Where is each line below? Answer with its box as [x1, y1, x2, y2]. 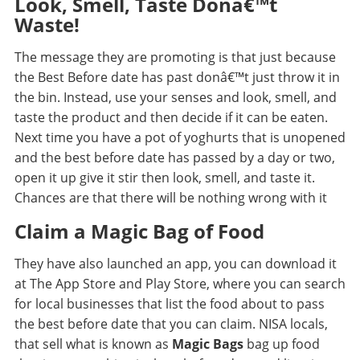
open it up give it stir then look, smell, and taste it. [14, 169, 315, 187]
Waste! [14, 11, 80, 39]
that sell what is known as [14, 335, 172, 354]
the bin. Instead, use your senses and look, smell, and [14, 88, 337, 107]
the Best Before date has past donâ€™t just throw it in [14, 68, 340, 87]
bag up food [246, 335, 320, 354]
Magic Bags [171, 335, 247, 354]
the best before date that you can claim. [14, 315, 259, 333]
